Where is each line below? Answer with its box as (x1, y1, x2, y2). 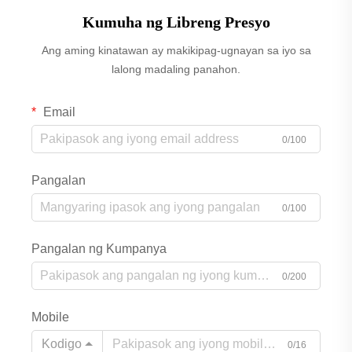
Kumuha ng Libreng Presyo (82, 13, 270, 31)
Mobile (31, 310, 69, 324)
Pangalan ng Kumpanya (31, 242, 167, 256)
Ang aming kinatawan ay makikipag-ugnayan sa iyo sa (41, 44, 311, 57)
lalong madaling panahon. (112, 63, 240, 76)
